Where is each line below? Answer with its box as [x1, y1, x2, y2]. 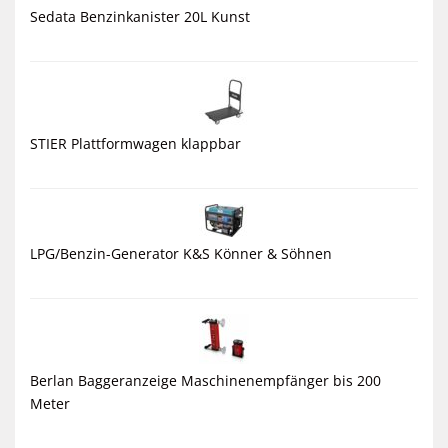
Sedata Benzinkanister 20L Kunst [30, 6, 250, 26]
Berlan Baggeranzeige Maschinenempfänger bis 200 [30, 370, 381, 390]
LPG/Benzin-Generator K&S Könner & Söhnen [30, 243, 332, 263]
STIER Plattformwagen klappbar [30, 133, 241, 153]
